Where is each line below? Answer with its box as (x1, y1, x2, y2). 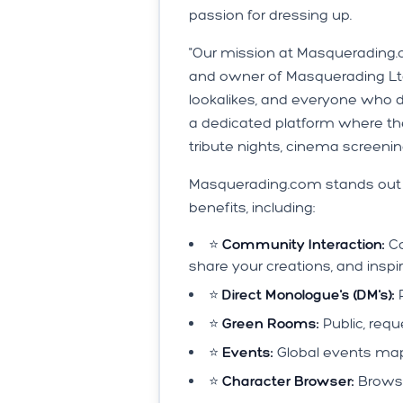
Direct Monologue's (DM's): (222, 286, 395, 304)
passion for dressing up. (189, 6, 352, 24)
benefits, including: (189, 199, 316, 217)
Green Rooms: (222, 315, 319, 333)
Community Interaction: (222, 236, 385, 254)
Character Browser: (222, 372, 354, 390)
